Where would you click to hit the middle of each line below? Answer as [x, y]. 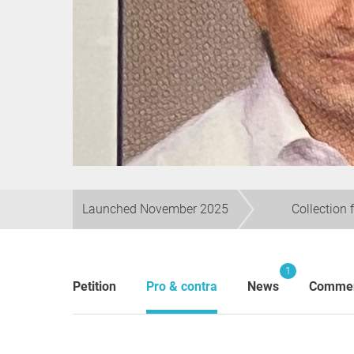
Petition [94, 286]
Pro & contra [182, 286]
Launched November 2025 [155, 209]
